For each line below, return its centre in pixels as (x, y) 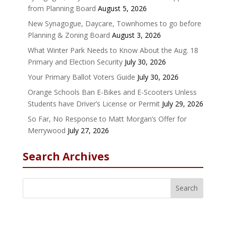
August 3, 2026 (136, 35)
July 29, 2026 (182, 103)
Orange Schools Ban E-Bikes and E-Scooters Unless (112, 92)
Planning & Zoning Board (69, 35)
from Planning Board (62, 8)
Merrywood (46, 130)
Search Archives (66, 156)
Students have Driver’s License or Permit (94, 103)
